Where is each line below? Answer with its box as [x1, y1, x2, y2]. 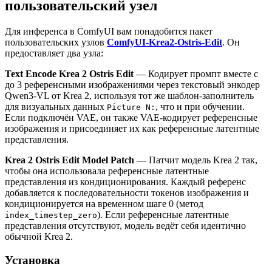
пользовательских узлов [5, 37, 107, 48]
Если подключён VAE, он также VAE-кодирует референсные [5, 112, 257, 123]
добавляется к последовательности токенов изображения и [5, 188, 249, 199]
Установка [5, 253, 60, 267]
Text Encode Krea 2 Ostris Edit [5, 69, 134, 80]
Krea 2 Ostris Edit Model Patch [5, 155, 134, 166]
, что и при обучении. [155, 101, 245, 112]
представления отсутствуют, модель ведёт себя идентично [5, 220, 246, 231]
